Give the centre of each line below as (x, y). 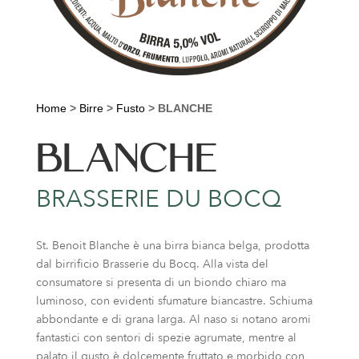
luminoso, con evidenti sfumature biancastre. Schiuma (174, 301)
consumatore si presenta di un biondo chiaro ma (161, 282)
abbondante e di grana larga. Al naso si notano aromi (173, 319)
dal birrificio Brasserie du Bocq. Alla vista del (152, 264)
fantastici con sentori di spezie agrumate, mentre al (166, 337)
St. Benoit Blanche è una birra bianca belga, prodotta (172, 245)
